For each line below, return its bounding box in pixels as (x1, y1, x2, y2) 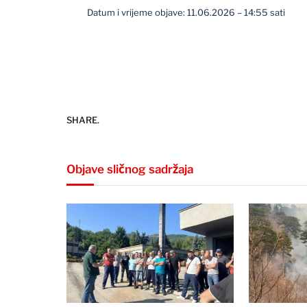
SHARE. (66, 114, 99, 125)
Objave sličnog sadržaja (66, 162, 193, 177)
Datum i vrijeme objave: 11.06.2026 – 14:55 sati (87, 7, 286, 19)
